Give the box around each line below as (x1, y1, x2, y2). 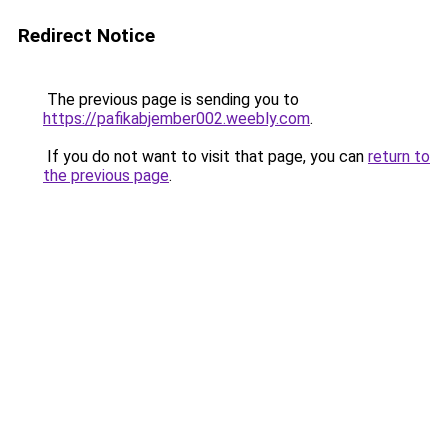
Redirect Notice (18, 24, 155, 47)
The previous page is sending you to (43, 90, 299, 109)
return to (368, 147, 430, 166)
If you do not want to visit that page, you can (43, 147, 368, 166)
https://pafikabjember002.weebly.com (43, 109, 310, 128)
